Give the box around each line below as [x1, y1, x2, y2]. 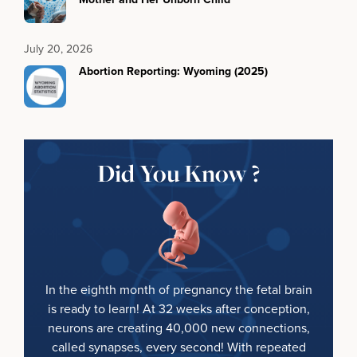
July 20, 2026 [24, 40, 92, 57]
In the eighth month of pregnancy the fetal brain [45, 280, 312, 299]
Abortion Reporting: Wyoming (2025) [79, 62, 268, 80]
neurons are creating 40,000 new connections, [47, 318, 310, 337]
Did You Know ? [97, 156, 260, 190]
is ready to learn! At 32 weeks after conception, [47, 299, 310, 318]
